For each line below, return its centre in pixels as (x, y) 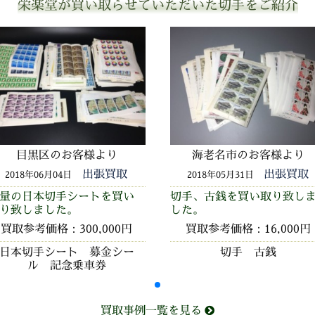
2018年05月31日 (220, 174)
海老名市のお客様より (249, 154)
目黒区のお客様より (66, 154)
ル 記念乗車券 (66, 265)
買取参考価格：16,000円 (249, 229)
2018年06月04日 (39, 174)
